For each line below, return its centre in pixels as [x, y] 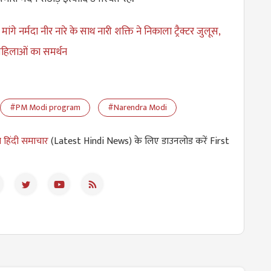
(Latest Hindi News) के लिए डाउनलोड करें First [139, 141]
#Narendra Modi [137, 107]
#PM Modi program [45, 107]
